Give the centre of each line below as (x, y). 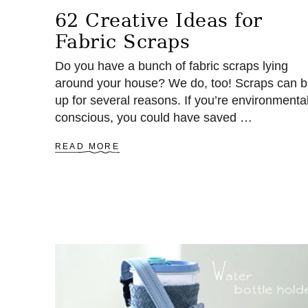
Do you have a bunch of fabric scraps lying (171, 66)
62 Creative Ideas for (158, 20)
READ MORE (87, 146)
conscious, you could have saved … (153, 118)
